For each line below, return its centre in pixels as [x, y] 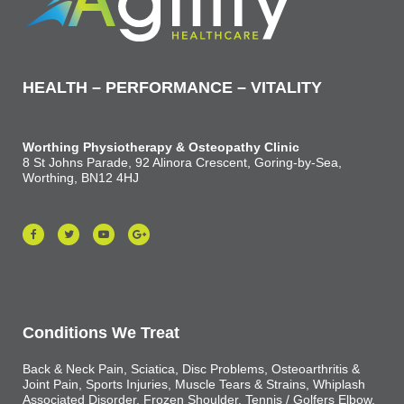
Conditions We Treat [101, 333]
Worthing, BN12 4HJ [81, 178]
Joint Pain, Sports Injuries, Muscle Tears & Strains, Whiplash [194, 384]
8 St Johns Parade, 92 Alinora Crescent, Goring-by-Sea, [182, 162]
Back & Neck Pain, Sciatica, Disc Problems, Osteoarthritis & [191, 369]
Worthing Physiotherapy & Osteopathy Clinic [161, 147]
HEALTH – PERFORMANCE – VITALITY [172, 87]
